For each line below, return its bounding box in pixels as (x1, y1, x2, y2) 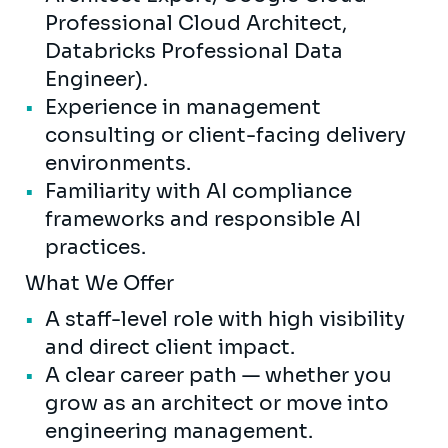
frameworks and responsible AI (45, 206, 361, 232)
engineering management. (45, 418, 318, 444)
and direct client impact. (45, 334, 300, 360)
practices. (45, 234, 151, 260)
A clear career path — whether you (45, 362, 392, 388)
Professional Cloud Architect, (45, 10, 347, 36)
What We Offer (25, 270, 179, 296)
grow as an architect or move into (45, 390, 389, 416)
